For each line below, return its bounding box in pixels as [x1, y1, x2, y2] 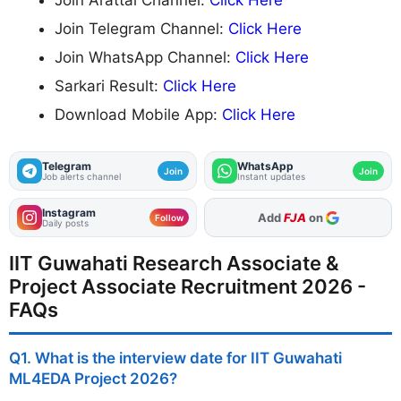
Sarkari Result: [55, 76, 163, 95]
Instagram [42, 206, 96, 220]
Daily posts [42, 218, 89, 229]
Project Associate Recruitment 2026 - [9, 275, 366, 299]
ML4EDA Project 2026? [9, 370, 177, 388]
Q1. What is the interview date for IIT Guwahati [9, 349, 342, 368]
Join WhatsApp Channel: [55, 47, 235, 66]
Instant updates [237, 171, 305, 183]
